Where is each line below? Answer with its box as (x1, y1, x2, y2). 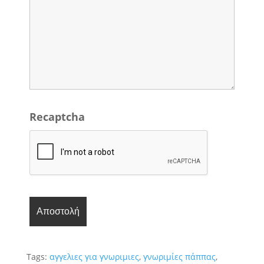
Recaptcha (29, 110, 85, 124)
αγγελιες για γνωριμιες (49, 251, 139, 262)
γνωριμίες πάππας (143, 251, 216, 262)
